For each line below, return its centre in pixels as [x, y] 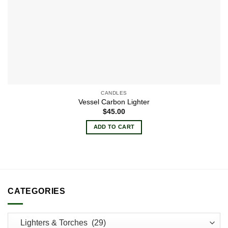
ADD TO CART [114, 127]
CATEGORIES [37, 191]
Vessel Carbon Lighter [114, 102]
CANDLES [114, 93]
